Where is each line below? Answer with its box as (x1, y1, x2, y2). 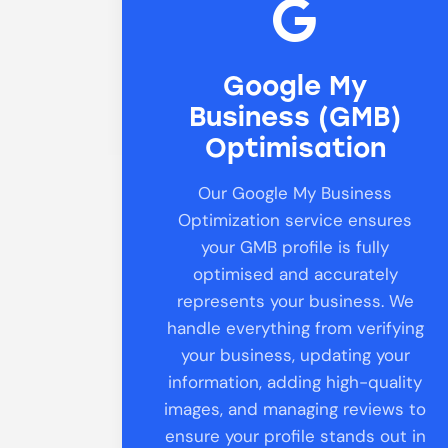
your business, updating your (180, 343, 410, 366)
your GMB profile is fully (201, 235, 390, 258)
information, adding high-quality (168, 370, 423, 393)
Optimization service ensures (178, 208, 413, 231)
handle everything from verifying (166, 316, 424, 339)
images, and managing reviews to (164, 397, 427, 420)
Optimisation (204, 132, 386, 165)
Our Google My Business (198, 181, 393, 204)
